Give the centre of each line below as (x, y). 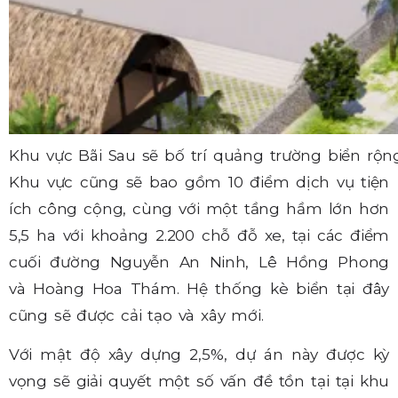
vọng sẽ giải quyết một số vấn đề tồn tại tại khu (199, 382)
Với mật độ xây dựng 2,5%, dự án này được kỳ (199, 355)
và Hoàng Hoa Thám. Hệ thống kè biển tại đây (199, 288)
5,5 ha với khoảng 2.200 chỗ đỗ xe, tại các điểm (199, 235)
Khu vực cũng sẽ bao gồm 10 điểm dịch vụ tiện (199, 182)
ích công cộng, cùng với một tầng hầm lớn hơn (199, 208)
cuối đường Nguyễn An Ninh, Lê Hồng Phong (199, 262)
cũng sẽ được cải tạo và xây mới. (136, 315)
